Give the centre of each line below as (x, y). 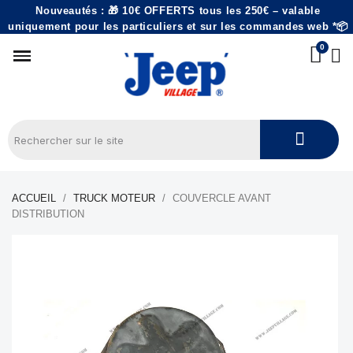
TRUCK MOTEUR (114, 198)
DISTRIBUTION (48, 214)
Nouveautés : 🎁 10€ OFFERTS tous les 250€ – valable (178, 11)
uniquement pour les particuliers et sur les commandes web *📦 (178, 26)
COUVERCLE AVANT (222, 198)
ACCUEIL (34, 198)
